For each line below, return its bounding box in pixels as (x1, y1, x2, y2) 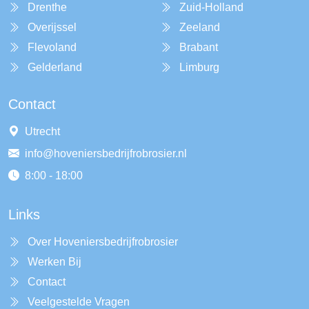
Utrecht (25, 126, 60, 137)
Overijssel (28, 21, 77, 33)
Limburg (179, 61, 219, 73)
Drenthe (28, 1, 67, 13)
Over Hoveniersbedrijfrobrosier (28, 236, 178, 248)
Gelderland (28, 61, 82, 73)
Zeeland (179, 21, 220, 33)
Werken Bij (28, 256, 81, 268)
